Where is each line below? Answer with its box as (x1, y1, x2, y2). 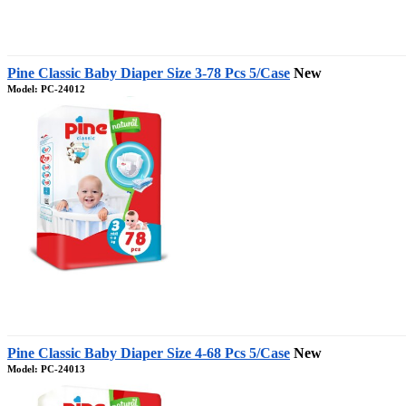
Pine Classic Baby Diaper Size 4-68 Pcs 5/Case (7, 345, 290, 362)
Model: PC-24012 (7, 83, 85, 95)
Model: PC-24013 (7, 363, 85, 375)
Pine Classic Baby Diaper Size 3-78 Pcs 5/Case (7, 65, 290, 82)
